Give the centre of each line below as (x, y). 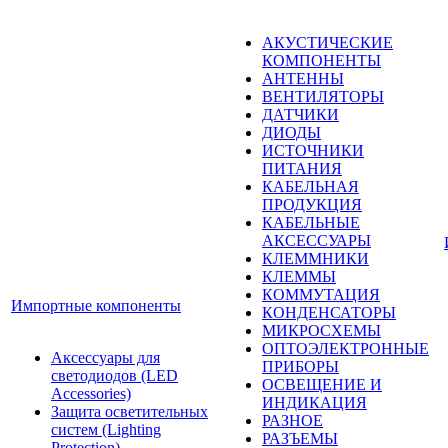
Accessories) (91, 393)
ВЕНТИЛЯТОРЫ (323, 96)
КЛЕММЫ (299, 276)
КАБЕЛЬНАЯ (310, 186)
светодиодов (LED (114, 375)
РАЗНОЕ (292, 420)
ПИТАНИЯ (302, 168)
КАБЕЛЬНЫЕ (311, 222)
